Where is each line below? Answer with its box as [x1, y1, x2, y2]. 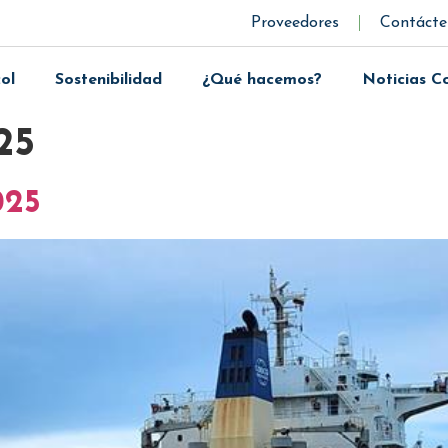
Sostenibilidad [54, 72, 162, 88]
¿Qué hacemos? [201, 72, 322, 88]
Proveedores [251, 15, 340, 31]
